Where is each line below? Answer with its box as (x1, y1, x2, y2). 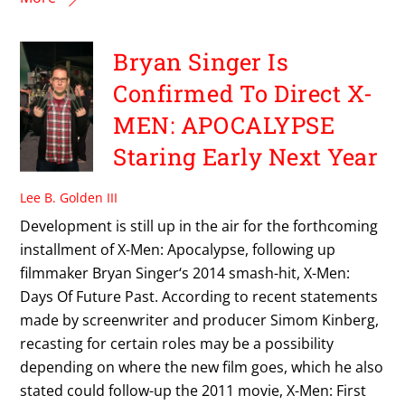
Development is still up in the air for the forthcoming (20, 215, 379, 236)
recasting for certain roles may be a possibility (20, 333, 334, 353)
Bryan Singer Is (113, 46, 289, 78)
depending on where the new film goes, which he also (20, 356, 384, 377)
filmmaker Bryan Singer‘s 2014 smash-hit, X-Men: (20, 262, 351, 283)
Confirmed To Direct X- (113, 78, 373, 109)
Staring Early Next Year (113, 141, 379, 173)
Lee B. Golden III (20, 188, 118, 206)
